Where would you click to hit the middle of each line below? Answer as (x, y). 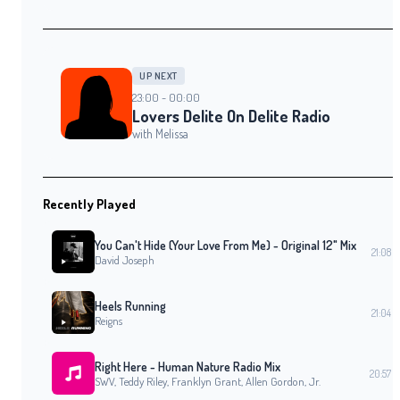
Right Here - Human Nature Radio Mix (187, 366)
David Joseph (125, 259)
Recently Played (89, 204)
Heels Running (130, 305)
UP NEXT (158, 76)
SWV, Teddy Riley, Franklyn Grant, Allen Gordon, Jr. (208, 381)
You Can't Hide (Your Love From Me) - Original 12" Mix (225, 245)
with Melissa (160, 134)
